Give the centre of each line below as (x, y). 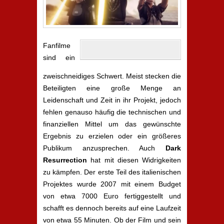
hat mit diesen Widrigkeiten (134, 160)
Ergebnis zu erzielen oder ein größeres (112, 136)
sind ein (59, 57)
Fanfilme (57, 45)
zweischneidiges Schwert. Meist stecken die (112, 76)
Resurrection (65, 160)
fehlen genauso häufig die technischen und (112, 112)
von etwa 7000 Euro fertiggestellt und (112, 196)
